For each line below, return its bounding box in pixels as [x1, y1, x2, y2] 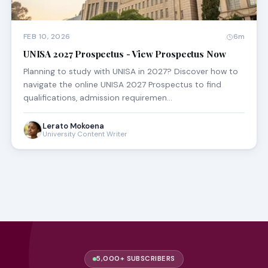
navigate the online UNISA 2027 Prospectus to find [23, 79, 221, 90]
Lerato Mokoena [42, 121, 104, 132]
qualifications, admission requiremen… [23, 92, 172, 103]
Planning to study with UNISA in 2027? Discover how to [23, 66, 238, 77]
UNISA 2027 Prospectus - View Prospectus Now [23, 48, 226, 60]
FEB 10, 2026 [23, 32, 71, 42]
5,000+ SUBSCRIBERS [96, 254, 175, 264]
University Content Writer [42, 130, 127, 139]
